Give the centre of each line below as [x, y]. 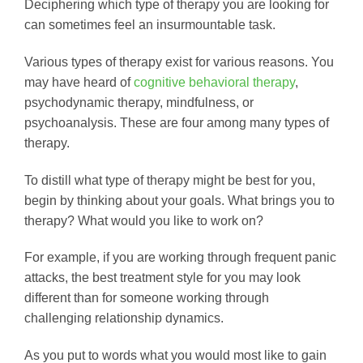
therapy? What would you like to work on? [144, 220]
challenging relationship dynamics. [124, 318]
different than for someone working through [147, 298]
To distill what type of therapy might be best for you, [170, 180]
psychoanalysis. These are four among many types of [177, 122]
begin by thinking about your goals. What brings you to [179, 200]
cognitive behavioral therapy [214, 82]
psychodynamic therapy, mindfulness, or [139, 102]
